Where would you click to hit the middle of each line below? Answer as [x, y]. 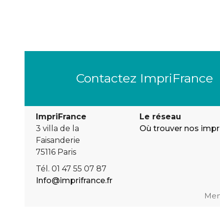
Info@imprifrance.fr [74, 181]
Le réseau [160, 117]
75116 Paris [56, 152]
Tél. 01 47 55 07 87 [71, 169]
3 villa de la [57, 129]
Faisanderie [58, 140]
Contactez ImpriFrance [145, 78]
